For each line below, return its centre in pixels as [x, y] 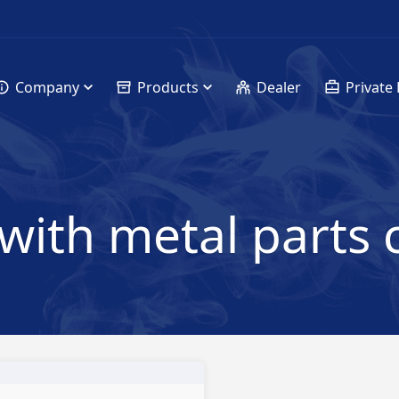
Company [47, 87]
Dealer [278, 87]
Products [167, 87]
